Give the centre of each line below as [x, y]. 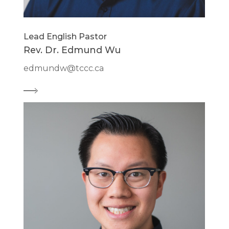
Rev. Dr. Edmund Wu [72, 50]
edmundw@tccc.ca [64, 68]
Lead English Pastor [65, 37]
